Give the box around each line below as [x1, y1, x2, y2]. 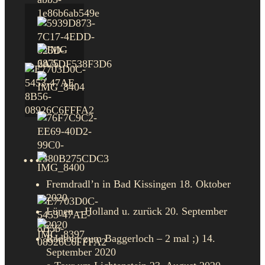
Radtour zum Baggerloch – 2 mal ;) [46, 232, 199, 245]
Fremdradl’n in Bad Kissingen [46, 178, 176, 190]
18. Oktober [179, 178, 231, 190]
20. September [165, 205, 227, 218]
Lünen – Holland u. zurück [46, 205, 162, 218]
